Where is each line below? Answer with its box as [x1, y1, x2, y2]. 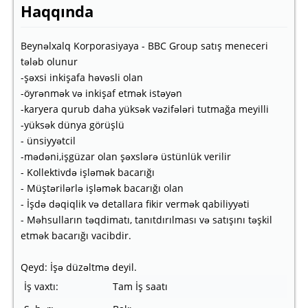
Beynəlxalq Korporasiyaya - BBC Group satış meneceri [21, 39, 268, 52]
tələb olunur [21, 55, 78, 68]
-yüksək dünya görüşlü [21, 118, 124, 131]
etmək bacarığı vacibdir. [21, 229, 131, 242]
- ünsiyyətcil [21, 134, 76, 147]
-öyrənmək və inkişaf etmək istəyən [21, 87, 182, 100]
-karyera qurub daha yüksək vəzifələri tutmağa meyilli [21, 102, 269, 115]
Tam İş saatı [113, 280, 168, 293]
